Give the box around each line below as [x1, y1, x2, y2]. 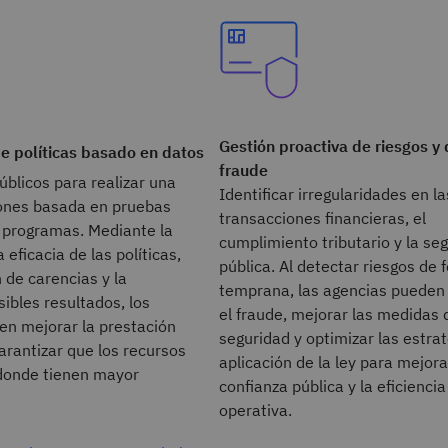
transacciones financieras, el [218, 208, 426, 228]
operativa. [218, 400, 300, 420]
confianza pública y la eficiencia [218, 376, 446, 396]
